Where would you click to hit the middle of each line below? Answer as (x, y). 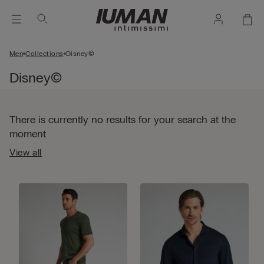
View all (26, 152)
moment (28, 134)
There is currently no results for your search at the (123, 120)
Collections (44, 54)
